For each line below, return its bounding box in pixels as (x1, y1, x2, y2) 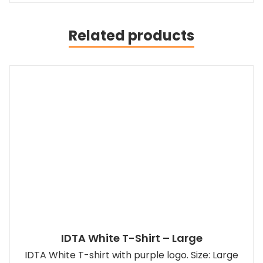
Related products (69, 25, 194, 45)
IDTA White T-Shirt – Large (60, 230, 203, 245)
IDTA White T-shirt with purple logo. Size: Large (25, 248, 238, 262)
